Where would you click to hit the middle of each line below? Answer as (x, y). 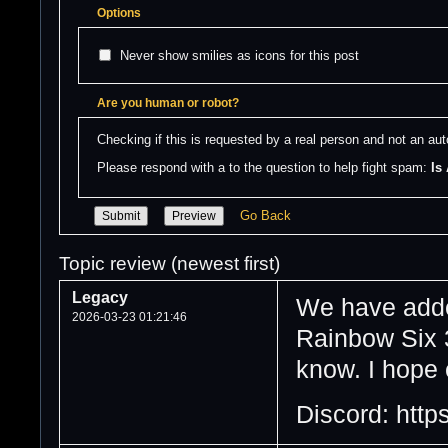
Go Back (265, 215)
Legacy (100, 297)
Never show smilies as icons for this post (239, 55)
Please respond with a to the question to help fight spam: (264, 167)
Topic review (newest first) (169, 263)
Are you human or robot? (168, 103)
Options (119, 13)
